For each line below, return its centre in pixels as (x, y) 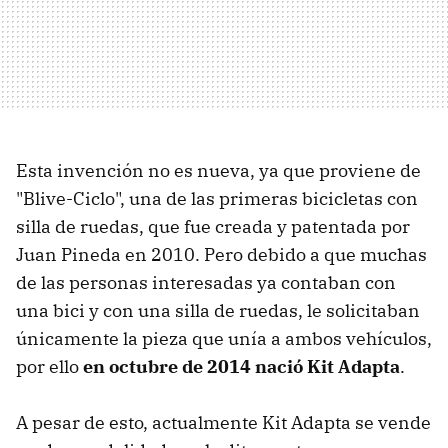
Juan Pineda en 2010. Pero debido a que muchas (221, 254)
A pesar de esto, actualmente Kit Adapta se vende (223, 422)
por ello (49, 366)
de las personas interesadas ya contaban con (206, 282)
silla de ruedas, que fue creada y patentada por (213, 226)
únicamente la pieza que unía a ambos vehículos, (224, 338)
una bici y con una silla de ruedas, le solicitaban (218, 310)
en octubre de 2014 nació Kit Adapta (241, 366)
